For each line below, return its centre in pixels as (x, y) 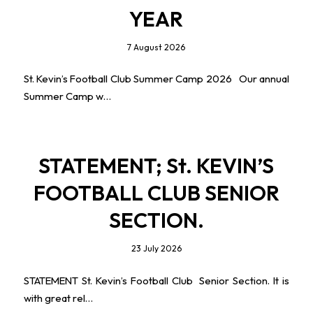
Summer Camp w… (67, 96)
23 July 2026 (156, 248)
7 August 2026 (156, 47)
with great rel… (58, 298)
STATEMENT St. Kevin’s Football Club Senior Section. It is (156, 280)
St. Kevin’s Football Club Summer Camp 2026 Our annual (156, 79)
